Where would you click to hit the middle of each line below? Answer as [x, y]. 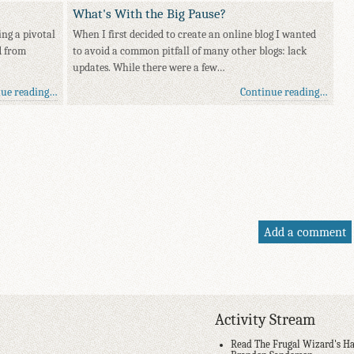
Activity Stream [265, 320]
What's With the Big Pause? [150, 14]
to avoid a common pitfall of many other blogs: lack [190, 51]
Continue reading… [284, 92]
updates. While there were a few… [149, 68]
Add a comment [305, 232]
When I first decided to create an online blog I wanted [195, 35]
